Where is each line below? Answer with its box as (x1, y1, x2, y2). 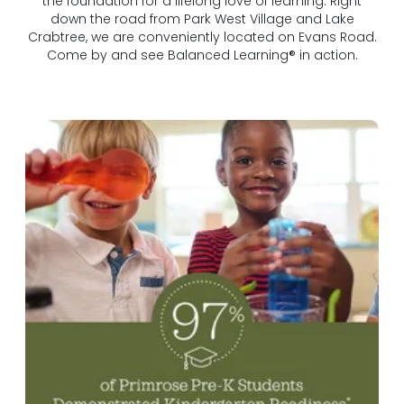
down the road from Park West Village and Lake (50, 9, 354, 28)
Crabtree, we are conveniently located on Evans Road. (27, 27, 377, 46)
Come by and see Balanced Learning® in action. (46, 45, 358, 64)
